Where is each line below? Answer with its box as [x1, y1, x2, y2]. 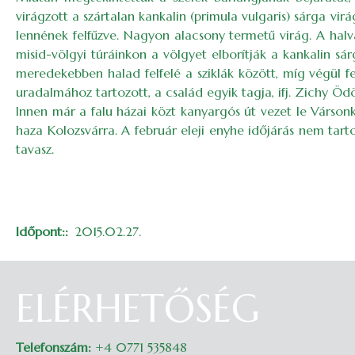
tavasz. [16, 141, 54, 157]
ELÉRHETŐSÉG [16, 284, 260, 332]
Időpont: [16, 223, 65, 239]
